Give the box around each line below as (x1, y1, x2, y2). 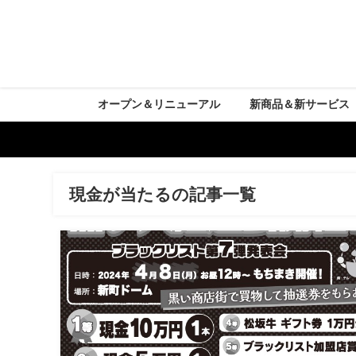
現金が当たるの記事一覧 (69, 186, 257, 203)
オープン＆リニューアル (97, 99, 220, 110)
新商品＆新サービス (250, 99, 350, 110)
